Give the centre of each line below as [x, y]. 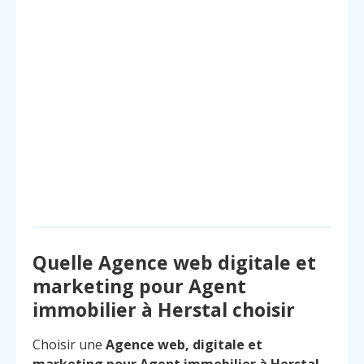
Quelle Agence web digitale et [174, 263]
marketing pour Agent [139, 286]
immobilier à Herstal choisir [164, 310]
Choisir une [69, 345]
